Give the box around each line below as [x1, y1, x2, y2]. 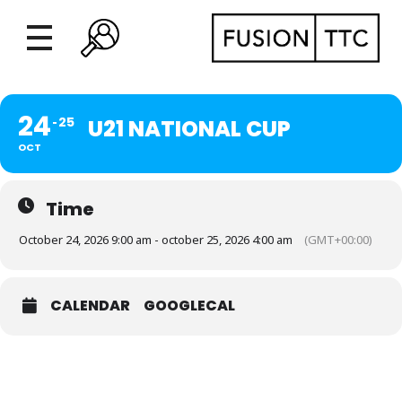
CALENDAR [50, 294, 130, 316]
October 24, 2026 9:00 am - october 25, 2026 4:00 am [19, 231, 293, 248]
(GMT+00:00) [304, 231, 372, 248]
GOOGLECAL [144, 294, 235, 316]
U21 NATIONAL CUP [88, 113, 291, 144]
